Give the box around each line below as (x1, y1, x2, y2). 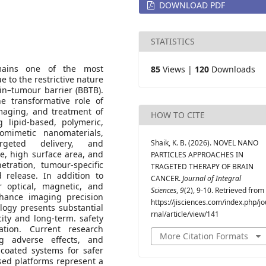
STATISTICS (151, 36, 195, 47)
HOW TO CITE (151, 109, 205, 121)
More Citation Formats (160, 230, 248, 242)
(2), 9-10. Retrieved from (184, 185, 264, 195)
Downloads (209, 64, 255, 75)
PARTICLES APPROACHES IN (151, 150, 243, 160)
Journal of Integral (182, 173, 241, 183)
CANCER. (151, 173, 182, 183)
